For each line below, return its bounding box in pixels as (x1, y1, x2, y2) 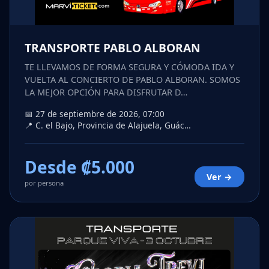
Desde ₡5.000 (25, 156, 134, 179)
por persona (25, 178, 64, 188)
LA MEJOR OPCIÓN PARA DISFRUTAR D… (25, 86, 187, 98)
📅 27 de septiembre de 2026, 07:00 (25, 108, 165, 120)
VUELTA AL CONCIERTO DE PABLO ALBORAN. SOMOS (25, 74, 240, 86)
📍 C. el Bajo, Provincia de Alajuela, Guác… (25, 119, 191, 131)
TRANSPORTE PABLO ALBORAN (25, 40, 201, 56)
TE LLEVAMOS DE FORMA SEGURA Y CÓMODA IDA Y (25, 61, 234, 73)
